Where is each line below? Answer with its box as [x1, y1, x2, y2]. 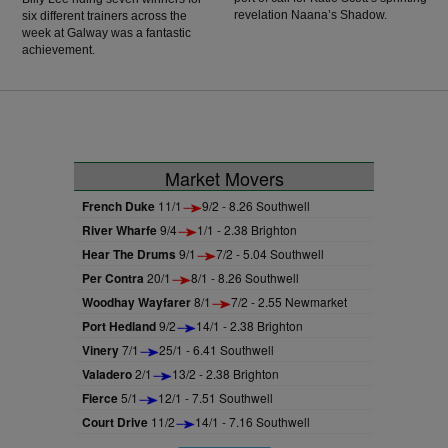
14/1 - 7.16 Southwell [195, 413, 310, 431]
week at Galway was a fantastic [22, 26, 191, 41]
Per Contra [82, 269, 144, 288]
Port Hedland [82, 317, 156, 336]
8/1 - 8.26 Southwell [191, 269, 299, 287]
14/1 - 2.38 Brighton [196, 317, 303, 335]
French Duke [82, 197, 155, 216]
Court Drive [82, 413, 148, 432]
